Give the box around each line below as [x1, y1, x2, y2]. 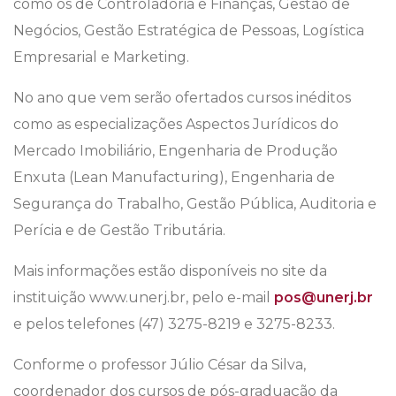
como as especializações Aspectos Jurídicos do [13, 116, 339, 133]
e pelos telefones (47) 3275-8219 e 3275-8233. [13, 316, 335, 333]
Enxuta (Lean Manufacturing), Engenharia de [13, 169, 335, 187]
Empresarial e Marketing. [13, 49, 189, 66]
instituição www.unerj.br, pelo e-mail [13, 289, 274, 307]
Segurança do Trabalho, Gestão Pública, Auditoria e [13, 195, 377, 213]
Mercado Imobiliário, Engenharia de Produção [13, 142, 338, 160]
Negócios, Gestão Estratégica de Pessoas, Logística [13, 22, 364, 40]
